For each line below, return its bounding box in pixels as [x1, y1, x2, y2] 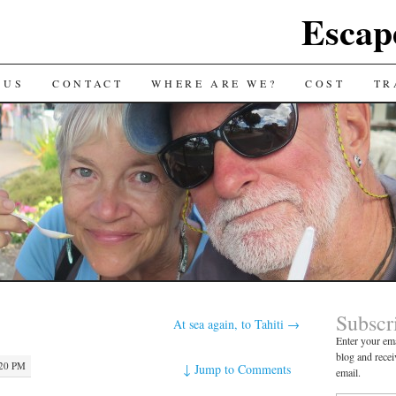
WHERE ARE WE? [151, 76, 278, 90]
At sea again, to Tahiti [173, 316, 288, 332]
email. [335, 365, 361, 379]
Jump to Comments [194, 360, 292, 377]
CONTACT [52, 76, 124, 90]
